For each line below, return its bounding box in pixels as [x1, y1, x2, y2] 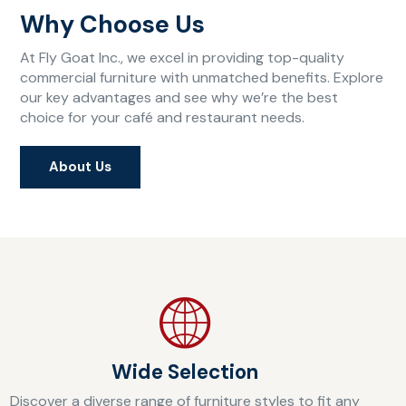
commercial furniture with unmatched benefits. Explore [20, 67, 384, 87]
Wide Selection [111, 359, 258, 386]
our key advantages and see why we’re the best [20, 87, 339, 107]
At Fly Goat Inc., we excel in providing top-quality [20, 47, 345, 67]
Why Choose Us [20, 8, 206, 41]
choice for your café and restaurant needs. [20, 107, 305, 127]
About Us [49, 157, 112, 176]
